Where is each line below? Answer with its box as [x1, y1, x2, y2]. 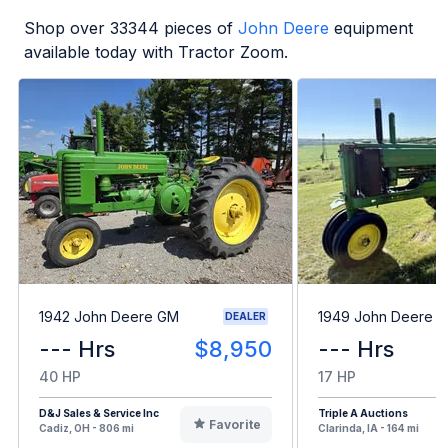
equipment [334, 18, 413, 39]
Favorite [208, 417, 261, 433]
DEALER [225, 310, 266, 323]
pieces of [159, 18, 233, 39]
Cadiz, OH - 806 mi [39, 422, 134, 435]
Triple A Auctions [318, 407, 408, 420]
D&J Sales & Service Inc [39, 407, 159, 420]
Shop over [24, 18, 110, 39]
